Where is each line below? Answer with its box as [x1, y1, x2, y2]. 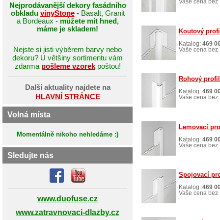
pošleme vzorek [41, 62, 95, 70]
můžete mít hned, [59, 17, 119, 25]
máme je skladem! [37, 25, 98, 33]
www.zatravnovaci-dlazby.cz [16, 207, 119, 217]
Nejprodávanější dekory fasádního [9, 1, 126, 9]
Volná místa [7, 110, 51, 119]
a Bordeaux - [16, 17, 60, 25]
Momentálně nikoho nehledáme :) [17, 131, 118, 138]
